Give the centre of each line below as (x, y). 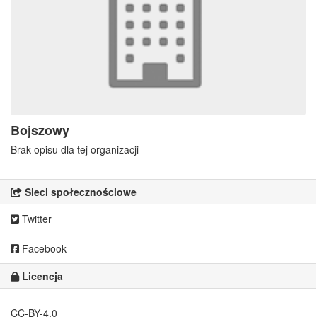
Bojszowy (40, 131)
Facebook (43, 249)
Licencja (41, 276)
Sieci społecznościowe (79, 192)
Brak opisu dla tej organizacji (75, 150)
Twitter (35, 219)
